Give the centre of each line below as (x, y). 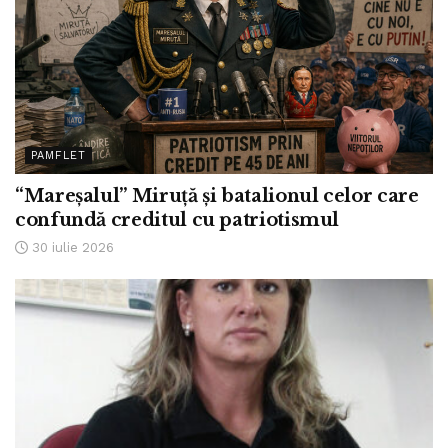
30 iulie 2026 (71, 248)
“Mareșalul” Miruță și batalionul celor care (217, 196)
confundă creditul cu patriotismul (177, 220)
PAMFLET (58, 156)
